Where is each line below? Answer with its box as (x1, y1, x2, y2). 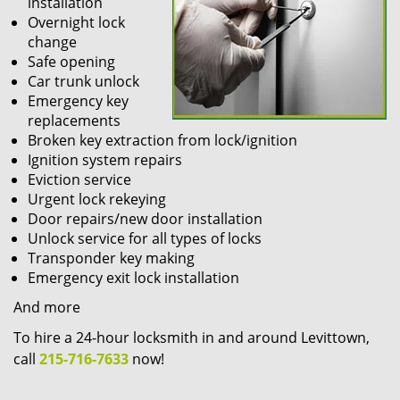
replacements (28, 111, 121, 130)
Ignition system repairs (28, 150, 182, 170)
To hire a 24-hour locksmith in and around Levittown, (13, 328, 370, 347)
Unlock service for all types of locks (28, 229, 262, 248)
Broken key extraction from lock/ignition (28, 130, 297, 150)
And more (13, 297, 80, 317)
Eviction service (28, 170, 131, 189)
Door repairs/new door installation (28, 209, 262, 229)
